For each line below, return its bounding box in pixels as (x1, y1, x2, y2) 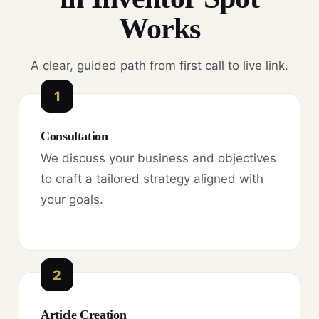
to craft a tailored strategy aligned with (41, 172, 263, 187)
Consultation (41, 129, 108, 144)
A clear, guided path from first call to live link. (31, 58, 288, 73)
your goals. (41, 192, 103, 207)
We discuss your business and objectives (41, 151, 276, 166)
